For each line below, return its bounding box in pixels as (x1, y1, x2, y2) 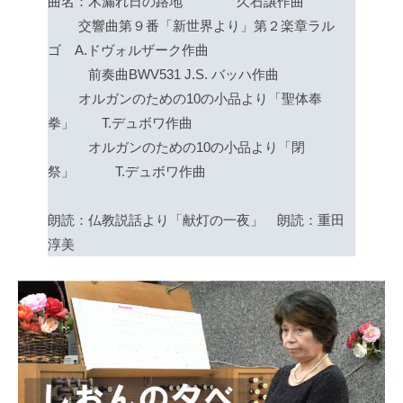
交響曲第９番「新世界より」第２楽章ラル (47, 18, 335, 34)
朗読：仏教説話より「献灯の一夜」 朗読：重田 (47, 212, 345, 228)
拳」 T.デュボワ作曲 (47, 115, 193, 131)
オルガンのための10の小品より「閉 (47, 139, 305, 156)
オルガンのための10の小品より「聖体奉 (47, 91, 322, 107)
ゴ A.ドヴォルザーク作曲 (47, 42, 209, 58)
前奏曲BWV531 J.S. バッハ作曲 (47, 67, 279, 83)
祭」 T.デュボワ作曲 (47, 164, 206, 180)
